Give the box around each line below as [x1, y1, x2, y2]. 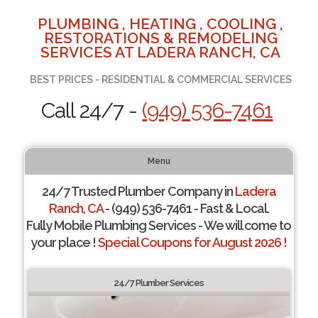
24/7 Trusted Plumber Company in [41, 184, 235, 199]
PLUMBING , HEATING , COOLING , [38, 15, 284, 33]
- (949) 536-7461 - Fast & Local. [102, 201, 269, 216]
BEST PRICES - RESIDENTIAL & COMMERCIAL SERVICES [29, 74, 292, 85]
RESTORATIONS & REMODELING [43, 29, 278, 47]
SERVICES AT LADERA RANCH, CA [40, 43, 281, 61]
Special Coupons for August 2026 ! [98, 235, 287, 250]
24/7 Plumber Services [114, 278, 204, 288]
